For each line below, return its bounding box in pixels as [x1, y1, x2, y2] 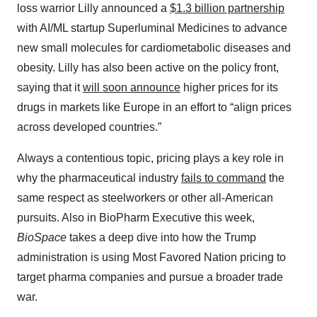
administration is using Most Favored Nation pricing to [17, 251, 286, 264]
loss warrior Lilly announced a [17, 2, 170, 15]
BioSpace [17, 231, 67, 244]
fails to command [181, 172, 266, 185]
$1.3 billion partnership [170, 2, 284, 15]
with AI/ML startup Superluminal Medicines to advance [17, 22, 287, 35]
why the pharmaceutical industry [17, 172, 181, 185]
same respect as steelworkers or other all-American [17, 192, 273, 204]
